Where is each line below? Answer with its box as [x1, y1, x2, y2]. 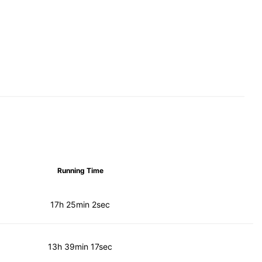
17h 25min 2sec [50, 199, 111, 209]
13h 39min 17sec [48, 241, 113, 251]
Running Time [57, 166, 104, 175]
